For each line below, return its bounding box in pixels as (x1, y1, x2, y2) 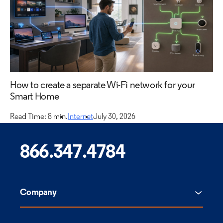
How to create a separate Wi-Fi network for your (10, 81, 195, 91)
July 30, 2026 (93, 113, 135, 121)
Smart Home (10, 92, 59, 102)
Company (20, 188, 57, 198)
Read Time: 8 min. (10, 113, 68, 121)
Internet (68, 113, 93, 121)
